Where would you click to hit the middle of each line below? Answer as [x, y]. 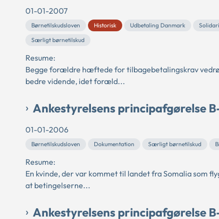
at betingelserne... [58, 186]
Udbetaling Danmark [158, 25]
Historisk [105, 25]
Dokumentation [114, 144]
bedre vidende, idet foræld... [75, 81]
